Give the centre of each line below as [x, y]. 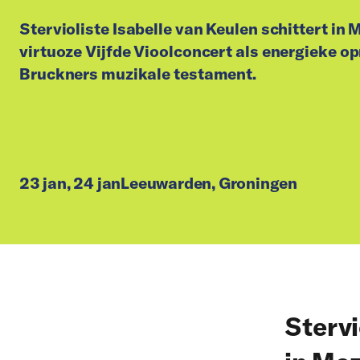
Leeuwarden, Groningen [209, 183]
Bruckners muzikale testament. [138, 74]
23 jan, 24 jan [70, 183]
